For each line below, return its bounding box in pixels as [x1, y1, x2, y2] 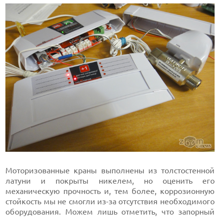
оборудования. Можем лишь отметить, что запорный [5, 207, 215, 217]
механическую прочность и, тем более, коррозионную [5, 187, 215, 196]
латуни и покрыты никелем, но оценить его [5, 176, 215, 186]
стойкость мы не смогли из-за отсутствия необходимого [5, 197, 215, 206]
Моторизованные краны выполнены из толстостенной [5, 166, 215, 175]
